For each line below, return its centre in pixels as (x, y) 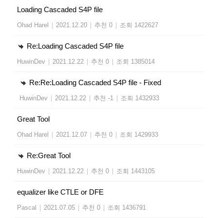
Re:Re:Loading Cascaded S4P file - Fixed (94, 82)
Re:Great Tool (48, 155)
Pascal (27, 207)
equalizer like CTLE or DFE (60, 192)
